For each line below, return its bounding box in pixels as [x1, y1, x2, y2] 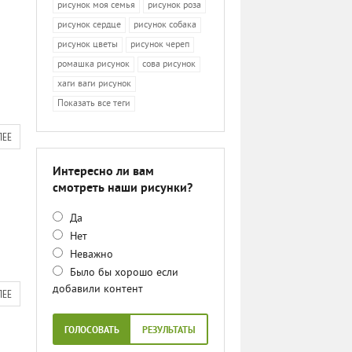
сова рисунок [142, 59, 196, 71]
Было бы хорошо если [67, 266, 178, 280]
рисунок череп [130, 39, 189, 51]
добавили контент [53, 283, 143, 296]
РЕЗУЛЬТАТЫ [141, 324, 196, 337]
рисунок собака [134, 20, 196, 31]
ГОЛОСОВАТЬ [64, 324, 119, 337]
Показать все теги [57, 98, 130, 110]
